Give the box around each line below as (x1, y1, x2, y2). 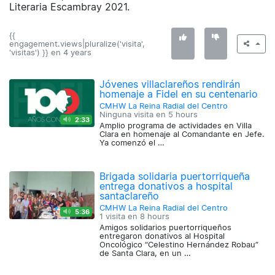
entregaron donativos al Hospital (99, 231, 225, 241)
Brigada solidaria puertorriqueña (99, 170, 250, 183)
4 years (63, 48, 91, 58)
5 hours (168, 110, 198, 120)
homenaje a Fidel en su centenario (99, 88, 258, 101)
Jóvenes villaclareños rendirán (99, 78, 241, 91)
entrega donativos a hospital (99, 180, 233, 193)
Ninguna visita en (99, 110, 169, 120)
